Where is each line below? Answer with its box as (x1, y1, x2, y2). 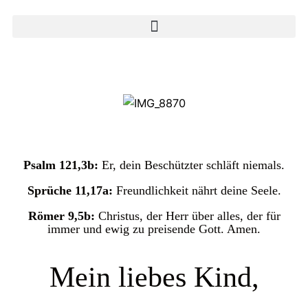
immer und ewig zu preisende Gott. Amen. (47, 221, 261, 236)
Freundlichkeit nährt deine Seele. (115, 183, 281, 197)
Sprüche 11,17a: (27, 183, 116, 197)
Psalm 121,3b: (23, 157, 102, 172)
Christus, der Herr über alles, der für (98, 208, 280, 223)
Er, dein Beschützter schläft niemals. (102, 157, 285, 172)
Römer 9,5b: (27, 208, 98, 223)
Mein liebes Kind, (49, 261, 259, 293)
